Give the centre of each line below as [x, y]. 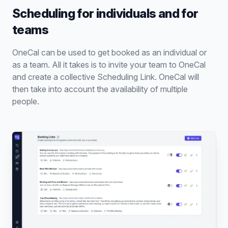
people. [26, 101]
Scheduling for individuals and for [105, 13]
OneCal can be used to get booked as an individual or [109, 52]
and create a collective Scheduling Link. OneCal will [106, 77]
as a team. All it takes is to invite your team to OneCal [109, 64]
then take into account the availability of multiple [100, 89]
